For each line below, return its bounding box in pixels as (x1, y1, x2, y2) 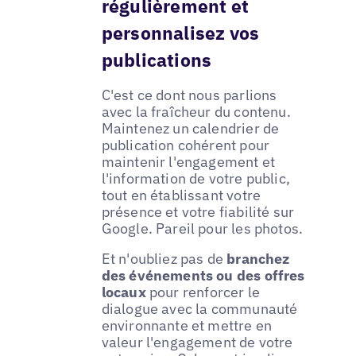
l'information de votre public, (101, 169, 291, 188)
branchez (226, 250, 290, 269)
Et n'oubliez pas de (101, 250, 227, 269)
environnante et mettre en (101, 316, 273, 335)
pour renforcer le (145, 283, 260, 302)
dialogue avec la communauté (101, 300, 298, 319)
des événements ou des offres (101, 266, 305, 285)
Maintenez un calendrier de (101, 119, 280, 138)
